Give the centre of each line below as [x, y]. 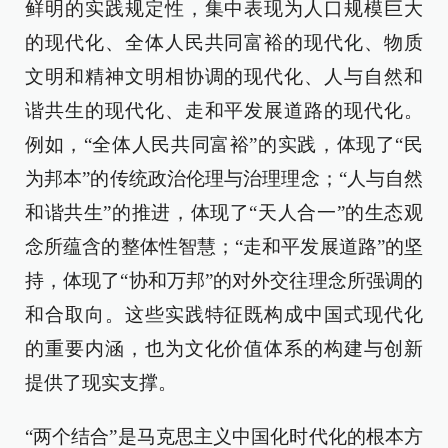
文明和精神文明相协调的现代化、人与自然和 [224, 76]
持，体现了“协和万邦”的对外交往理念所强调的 [224, 280]
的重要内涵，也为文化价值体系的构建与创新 [224, 348]
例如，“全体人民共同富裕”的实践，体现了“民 [224, 144]
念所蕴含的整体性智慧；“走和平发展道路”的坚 [224, 246]
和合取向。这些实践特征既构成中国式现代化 [224, 314]
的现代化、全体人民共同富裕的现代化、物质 [224, 42]
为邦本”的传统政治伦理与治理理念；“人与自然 [224, 178]
